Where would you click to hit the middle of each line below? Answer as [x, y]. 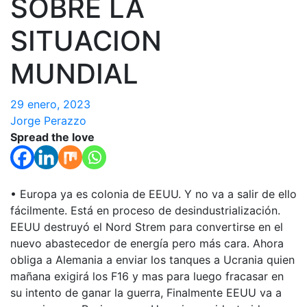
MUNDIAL [74, 74]
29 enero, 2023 [50, 104]
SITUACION [86, 41]
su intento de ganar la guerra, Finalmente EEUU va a [146, 293]
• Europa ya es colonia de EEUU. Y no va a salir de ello [153, 194]
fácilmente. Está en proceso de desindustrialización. [145, 210]
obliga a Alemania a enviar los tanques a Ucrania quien [152, 260]
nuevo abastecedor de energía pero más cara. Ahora [147, 243]
